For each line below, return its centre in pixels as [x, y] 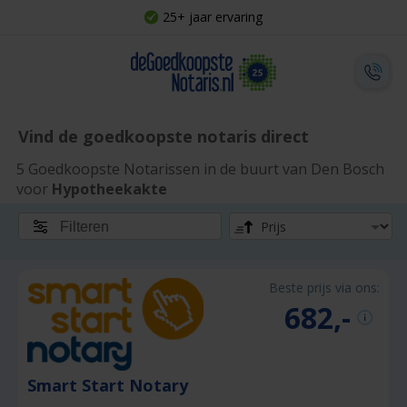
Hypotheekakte [109, 189]
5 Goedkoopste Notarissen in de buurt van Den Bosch [200, 169]
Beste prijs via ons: [324, 288]
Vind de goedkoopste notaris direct [164, 136]
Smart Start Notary [110, 385]
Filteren [84, 227]
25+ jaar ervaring [213, 17]
